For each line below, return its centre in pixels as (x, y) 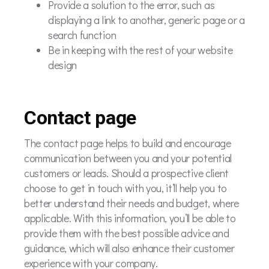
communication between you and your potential (128, 158)
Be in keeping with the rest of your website (141, 50)
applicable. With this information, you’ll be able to (130, 218)
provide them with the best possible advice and (127, 233)
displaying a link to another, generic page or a (147, 20)
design (63, 65)
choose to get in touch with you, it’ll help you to (125, 188)
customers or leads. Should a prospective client (126, 173)
